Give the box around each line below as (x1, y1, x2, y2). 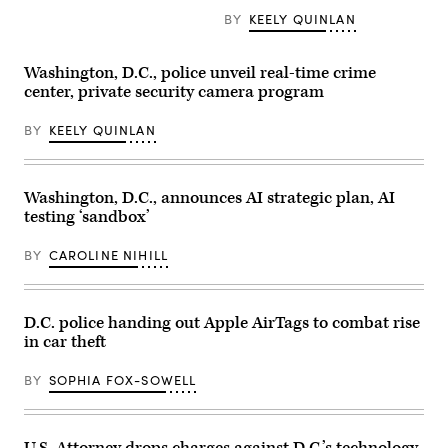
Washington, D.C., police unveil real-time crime (24, 62, 376, 85)
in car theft (24, 331, 106, 354)
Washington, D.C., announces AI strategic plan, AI (24, 187, 395, 210)
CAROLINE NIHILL (48, 246, 169, 265)
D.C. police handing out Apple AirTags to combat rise (24, 312, 420, 335)
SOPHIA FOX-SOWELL (48, 371, 197, 390)
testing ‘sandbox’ (24, 206, 150, 229)
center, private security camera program (24, 81, 324, 104)
